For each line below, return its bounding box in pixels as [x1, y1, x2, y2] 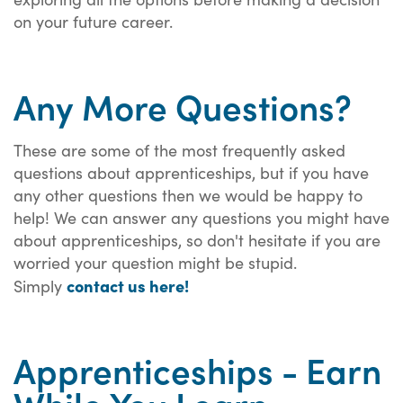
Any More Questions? [13, 80, 352, 130]
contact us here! [67, 273, 189, 297]
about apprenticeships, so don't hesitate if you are [13, 228, 381, 251]
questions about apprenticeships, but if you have [13, 160, 369, 184]
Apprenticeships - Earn [13, 344, 381, 393]
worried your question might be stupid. [13, 250, 297, 273]
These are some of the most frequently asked [13, 138, 345, 161]
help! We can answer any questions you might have [13, 205, 390, 228]
